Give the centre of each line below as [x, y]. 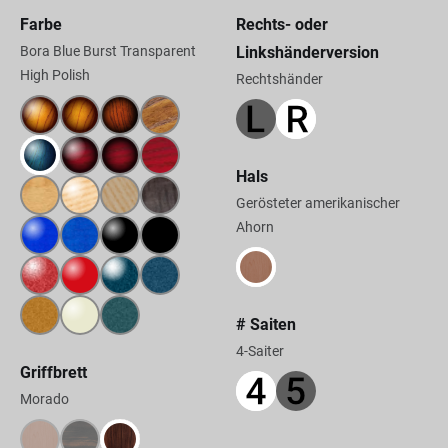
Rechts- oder [281, 24]
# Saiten [265, 324]
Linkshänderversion [307, 52]
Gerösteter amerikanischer [317, 203]
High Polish [55, 75]
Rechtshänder [279, 79]
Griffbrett [53, 372]
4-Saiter [259, 351]
